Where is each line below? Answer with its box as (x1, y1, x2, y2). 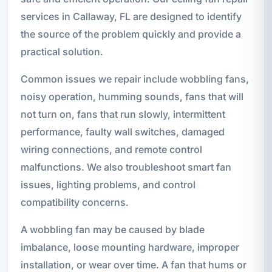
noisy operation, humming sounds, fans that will (20, 90, 243, 103)
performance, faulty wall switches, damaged (20, 126, 225, 138)
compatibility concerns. (20, 196, 129, 209)
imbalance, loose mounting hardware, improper (20, 241, 239, 254)
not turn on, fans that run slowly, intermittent (20, 108, 225, 121)
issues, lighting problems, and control (20, 178, 195, 191)
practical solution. (20, 46, 103, 58)
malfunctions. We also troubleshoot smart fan (20, 161, 231, 174)
